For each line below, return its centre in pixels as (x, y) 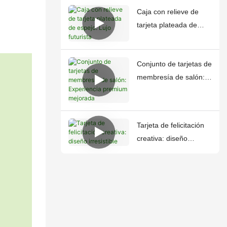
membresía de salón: (171, 77)
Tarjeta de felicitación (170, 125)
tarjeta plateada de (167, 25)
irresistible (153, 152)
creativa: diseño (162, 139)
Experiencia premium (171, 90)
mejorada (152, 104)
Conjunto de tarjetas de (174, 64)
